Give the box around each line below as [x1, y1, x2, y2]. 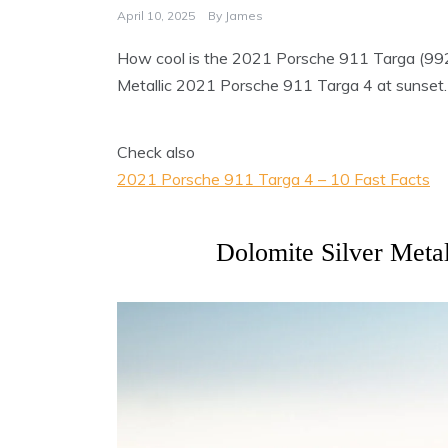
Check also [117, 142, 195, 163]
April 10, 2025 [117, 8, 195, 24]
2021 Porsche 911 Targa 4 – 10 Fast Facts [117, 169, 430, 190]
